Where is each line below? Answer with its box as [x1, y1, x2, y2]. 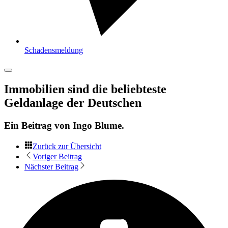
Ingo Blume [73, 120, 122, 131]
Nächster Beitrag [24, 162, 78, 171]
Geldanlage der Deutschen [4, 96, 141, 109]
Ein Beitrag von [4, 120, 73, 131]
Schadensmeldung [24, 46, 83, 54]
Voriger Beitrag [33, 152, 82, 161]
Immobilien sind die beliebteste [4, 82, 166, 96]
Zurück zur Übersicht [33, 141, 101, 151]
